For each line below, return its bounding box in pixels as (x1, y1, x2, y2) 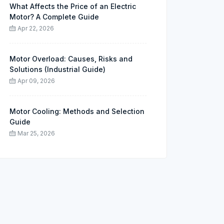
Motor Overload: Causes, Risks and (9, 54, 132, 63)
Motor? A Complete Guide (9, 12, 99, 21)
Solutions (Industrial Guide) (9, 65, 105, 73)
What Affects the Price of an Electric (9, 2, 136, 10)
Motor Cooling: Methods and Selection (9, 107, 144, 115)
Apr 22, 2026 (17, 24, 54, 32)
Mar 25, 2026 (17, 129, 55, 137)
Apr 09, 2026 (17, 77, 55, 84)
